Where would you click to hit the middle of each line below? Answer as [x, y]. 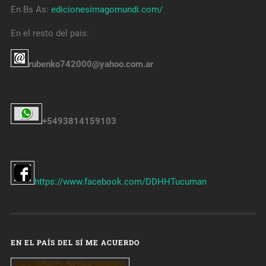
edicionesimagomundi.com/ [107, 10]
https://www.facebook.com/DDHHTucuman [120, 181]
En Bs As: [31, 10]
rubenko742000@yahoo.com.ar [91, 64]
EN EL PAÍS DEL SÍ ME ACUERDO [75, 242]
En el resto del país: [50, 33]
